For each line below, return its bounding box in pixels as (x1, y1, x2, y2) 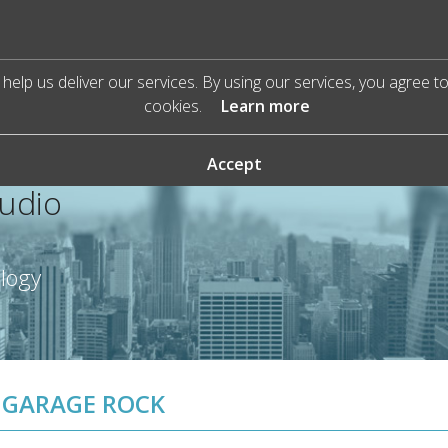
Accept (206, 153, 262, 175)
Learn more (220, 95, 310, 117)
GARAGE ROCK (2, 387, 165, 420)
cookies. (143, 95, 206, 117)
